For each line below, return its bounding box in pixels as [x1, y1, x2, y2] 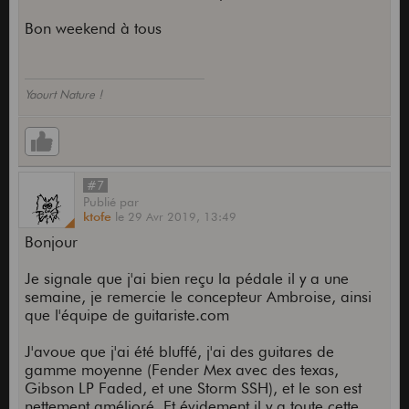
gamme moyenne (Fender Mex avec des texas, [24, 361, 339, 380]
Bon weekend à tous [24, 19, 162, 38]
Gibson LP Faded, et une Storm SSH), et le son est [24, 379, 362, 398]
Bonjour [24, 233, 78, 252]
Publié [82, 194, 120, 210]
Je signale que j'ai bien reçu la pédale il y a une [24, 269, 349, 288]
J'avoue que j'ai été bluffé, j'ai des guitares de [24, 342, 334, 362]
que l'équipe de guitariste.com [24, 306, 229, 325]
